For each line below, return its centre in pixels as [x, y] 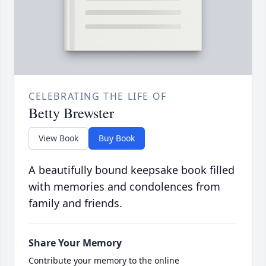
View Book [58, 138]
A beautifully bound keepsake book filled [132, 170]
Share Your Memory [75, 243]
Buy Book [117, 138]
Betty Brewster [71, 113]
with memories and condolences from [124, 187]
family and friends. [75, 203]
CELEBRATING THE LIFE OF [98, 96]
